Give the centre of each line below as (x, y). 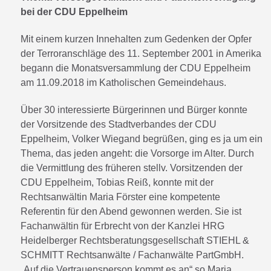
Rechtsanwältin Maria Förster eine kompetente (120, 197)
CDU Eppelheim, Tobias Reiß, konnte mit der (117, 182)
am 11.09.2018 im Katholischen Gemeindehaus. (123, 82)
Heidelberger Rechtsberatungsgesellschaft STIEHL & (135, 240)
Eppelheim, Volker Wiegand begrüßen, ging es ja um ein (142, 139)
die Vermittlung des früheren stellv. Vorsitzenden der (132, 168)
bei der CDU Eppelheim (74, 12)
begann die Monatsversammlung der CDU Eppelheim (135, 68)
